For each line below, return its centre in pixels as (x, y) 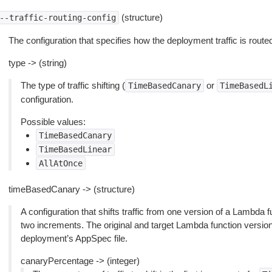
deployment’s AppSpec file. (74, 238)
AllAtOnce (60, 163)
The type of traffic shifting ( (73, 85)
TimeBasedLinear (75, 149)
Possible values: (53, 122)
